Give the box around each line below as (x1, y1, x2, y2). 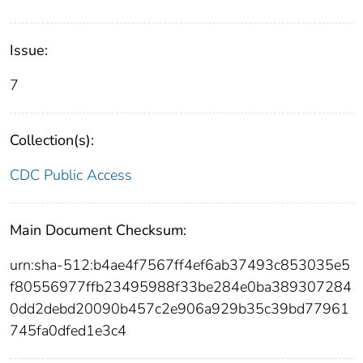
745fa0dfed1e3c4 (10, 320, 126, 340)
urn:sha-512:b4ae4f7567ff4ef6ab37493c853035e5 (10, 254, 350, 275)
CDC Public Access (10, 164, 132, 185)
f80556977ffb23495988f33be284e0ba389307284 (10, 276, 352, 297)
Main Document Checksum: (10, 220, 186, 240)
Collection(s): (10, 130, 94, 150)
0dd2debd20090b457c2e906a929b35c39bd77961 (10, 298, 349, 318)
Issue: (10, 40, 48, 60)
